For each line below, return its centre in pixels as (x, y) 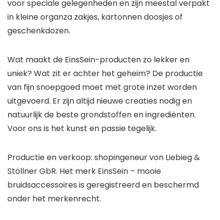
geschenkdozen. (39, 31)
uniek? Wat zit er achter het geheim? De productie (105, 74)
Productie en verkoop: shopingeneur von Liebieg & (104, 158)
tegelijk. (141, 129)
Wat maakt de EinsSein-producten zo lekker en (98, 60)
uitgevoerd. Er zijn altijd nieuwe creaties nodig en (100, 101)
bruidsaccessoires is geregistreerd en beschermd (103, 185)
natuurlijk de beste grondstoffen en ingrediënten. (102, 115)
